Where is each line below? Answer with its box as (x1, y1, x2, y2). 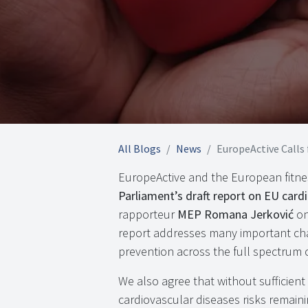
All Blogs (118, 142, 161, 156)
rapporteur (118, 206, 177, 223)
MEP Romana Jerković (177, 206, 294, 223)
